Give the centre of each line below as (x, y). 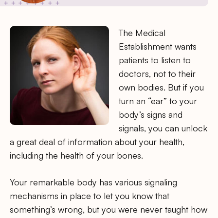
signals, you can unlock (163, 128)
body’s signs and (151, 114)
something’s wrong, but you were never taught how (109, 209)
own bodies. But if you (161, 87)
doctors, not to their (157, 73)
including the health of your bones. (76, 155)
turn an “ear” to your (158, 101)
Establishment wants (158, 46)
